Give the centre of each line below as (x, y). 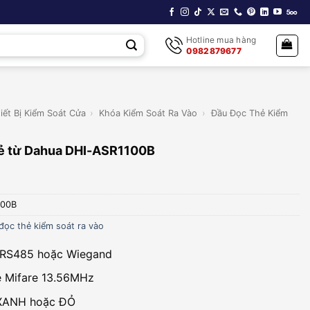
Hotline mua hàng (221, 39)
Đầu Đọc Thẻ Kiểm (249, 113)
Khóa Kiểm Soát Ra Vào (148, 113)
